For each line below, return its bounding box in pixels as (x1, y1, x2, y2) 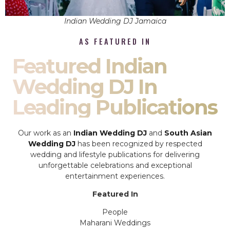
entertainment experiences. (65, 171, 165, 181)
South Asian (164, 128, 212, 138)
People (102, 207, 128, 217)
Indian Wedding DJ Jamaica (64, 16, 166, 26)
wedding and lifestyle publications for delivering (30, 149, 200, 159)
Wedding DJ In (12, 73, 157, 99)
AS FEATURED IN (79, 35, 151, 47)
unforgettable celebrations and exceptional (38, 160, 192, 170)
